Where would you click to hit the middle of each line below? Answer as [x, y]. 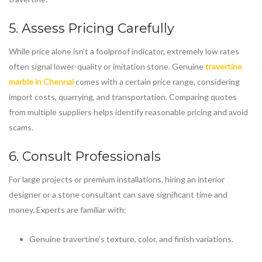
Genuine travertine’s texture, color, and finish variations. [131, 239]
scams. [21, 127]
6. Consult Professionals [85, 157]
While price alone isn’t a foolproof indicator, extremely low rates [124, 51]
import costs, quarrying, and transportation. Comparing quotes [123, 97]
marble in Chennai [41, 82]
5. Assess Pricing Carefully [92, 29]
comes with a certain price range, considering [157, 82]
